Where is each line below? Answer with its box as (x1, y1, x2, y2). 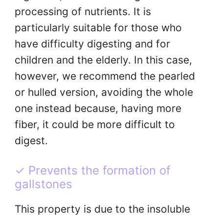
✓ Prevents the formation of (15, 163, 171, 178)
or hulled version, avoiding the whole (15, 86, 193, 98)
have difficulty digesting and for (15, 37, 170, 50)
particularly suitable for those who (15, 21, 182, 34)
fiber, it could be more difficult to (15, 118, 175, 131)
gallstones (15, 177, 72, 192)
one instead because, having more (15, 102, 181, 114)
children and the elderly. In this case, (15, 53, 192, 66)
